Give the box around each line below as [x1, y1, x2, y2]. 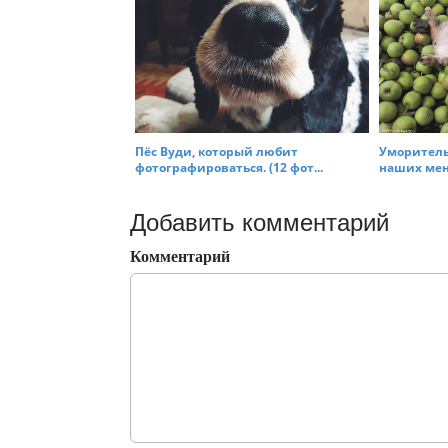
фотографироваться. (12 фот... [135, 159, 323, 177]
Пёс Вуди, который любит [135, 143, 298, 161]
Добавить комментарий [130, 209, 389, 237]
